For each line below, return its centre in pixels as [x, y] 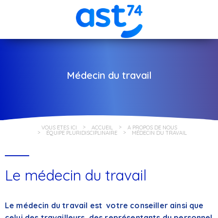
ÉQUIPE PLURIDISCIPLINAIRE [82, 133]
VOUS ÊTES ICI [59, 127]
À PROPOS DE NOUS [152, 127]
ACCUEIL [102, 127]
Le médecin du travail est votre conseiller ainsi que [104, 205]
